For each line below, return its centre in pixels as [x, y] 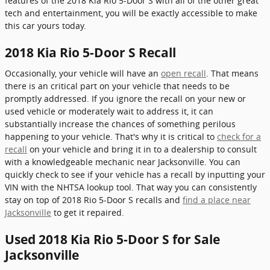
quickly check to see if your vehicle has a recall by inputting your [135, 174]
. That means [232, 73]
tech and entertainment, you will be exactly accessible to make [131, 13]
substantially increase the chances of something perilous [120, 124]
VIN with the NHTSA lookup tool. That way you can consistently [131, 187]
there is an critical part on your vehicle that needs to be [117, 86]
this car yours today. [46, 26]
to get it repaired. [88, 212]
